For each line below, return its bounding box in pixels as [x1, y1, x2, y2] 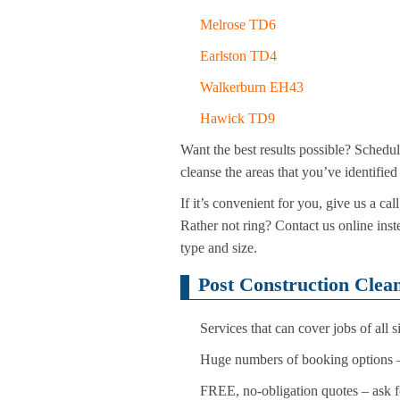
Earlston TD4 [200, 48, 277, 64]
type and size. [180, 240, 257, 256]
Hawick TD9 [200, 111, 275, 127]
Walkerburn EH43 [200, 79, 304, 96]
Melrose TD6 [200, 17, 276, 33]
